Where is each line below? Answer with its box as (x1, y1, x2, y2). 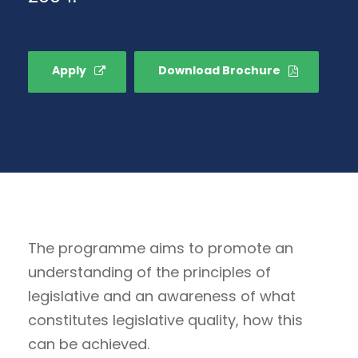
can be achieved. (28, 334, 149, 355)
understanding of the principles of (28, 262, 271, 283)
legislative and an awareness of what (28, 286, 296, 307)
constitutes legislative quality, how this (28, 310, 303, 331)
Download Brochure (158, 62, 280, 79)
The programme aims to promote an (28, 238, 293, 259)
